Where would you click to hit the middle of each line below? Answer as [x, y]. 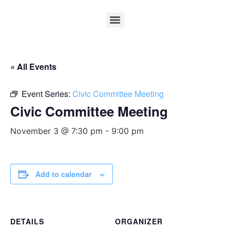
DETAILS [27, 221]
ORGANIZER [139, 221]
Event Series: [47, 94]
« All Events [33, 66]
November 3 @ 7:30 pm [56, 131]
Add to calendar [63, 174]
